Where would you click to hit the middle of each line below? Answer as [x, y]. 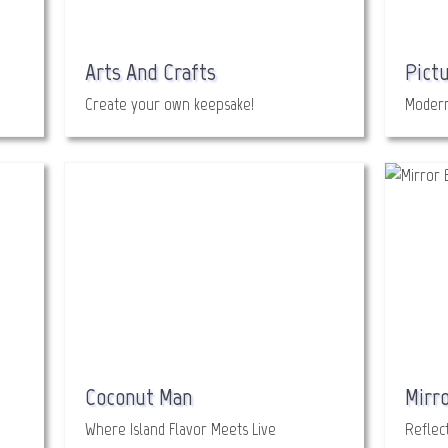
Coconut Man [138, 396]
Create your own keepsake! [169, 104]
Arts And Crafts [150, 71]
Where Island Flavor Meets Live [180, 429]
